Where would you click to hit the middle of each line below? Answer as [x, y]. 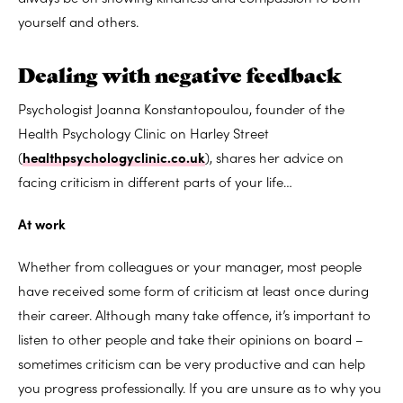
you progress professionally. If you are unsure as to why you [200, 387]
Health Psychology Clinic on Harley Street [143, 132]
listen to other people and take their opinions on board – [191, 338]
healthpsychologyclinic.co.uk [114, 157]
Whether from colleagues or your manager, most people [190, 265]
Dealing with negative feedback [180, 73]
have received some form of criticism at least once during [193, 290]
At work [42, 223]
